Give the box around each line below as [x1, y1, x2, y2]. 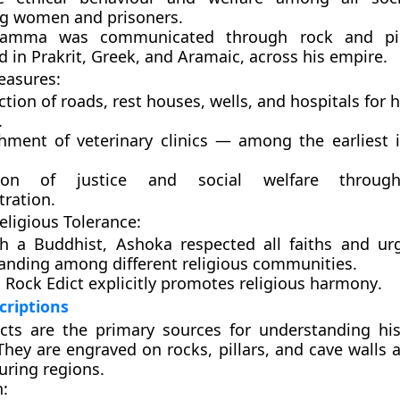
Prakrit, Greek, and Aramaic [30, 46, 240, 67]
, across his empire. [239, 46, 387, 67]
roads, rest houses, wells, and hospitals [60, 90, 361, 112]
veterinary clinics [77, 129, 208, 151]
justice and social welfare [77, 169, 319, 190]
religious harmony [238, 272, 378, 294]
